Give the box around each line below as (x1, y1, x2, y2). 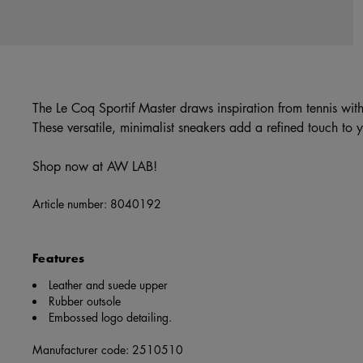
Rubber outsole (49, 293, 121, 310)
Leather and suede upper (49, 276, 168, 293)
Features (32, 250, 85, 267)
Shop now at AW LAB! (32, 157, 157, 176)
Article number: (32, 195, 110, 212)
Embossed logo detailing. (49, 309, 172, 326)
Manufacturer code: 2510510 (32, 341, 183, 358)
